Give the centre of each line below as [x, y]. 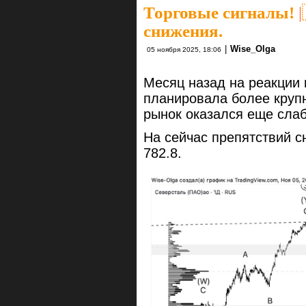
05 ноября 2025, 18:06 [184, 49]
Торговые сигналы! [219, 12]
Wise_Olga [253, 48]
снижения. [183, 31]
